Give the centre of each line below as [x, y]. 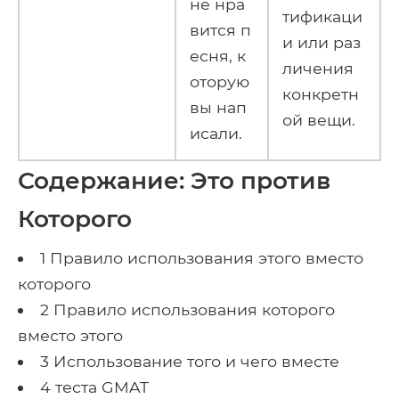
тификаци [322, 16]
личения [318, 68]
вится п [220, 29]
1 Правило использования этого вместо [201, 257]
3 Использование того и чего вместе [189, 361]
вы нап [218, 107]
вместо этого [70, 335]
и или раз [322, 42]
